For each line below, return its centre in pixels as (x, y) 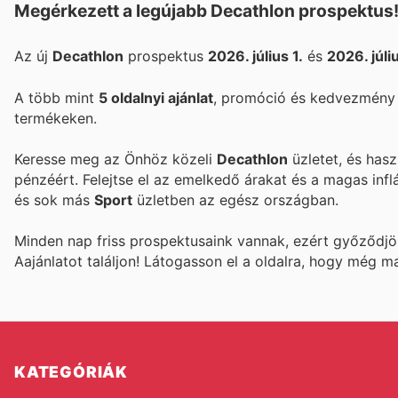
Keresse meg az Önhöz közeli (115, 159)
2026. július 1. (255, 56)
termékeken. (56, 118)
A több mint (56, 97)
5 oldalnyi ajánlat (156, 97)
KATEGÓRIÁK (71, 372)
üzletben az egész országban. (235, 199)
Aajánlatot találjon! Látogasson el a (135, 262)
